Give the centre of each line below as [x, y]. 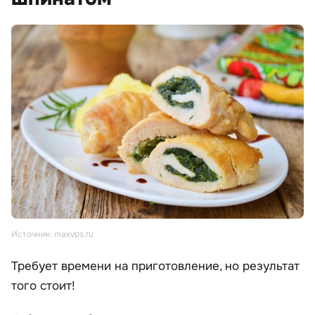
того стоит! [43, 286]
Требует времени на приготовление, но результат [155, 266]
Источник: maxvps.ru [52, 234]
